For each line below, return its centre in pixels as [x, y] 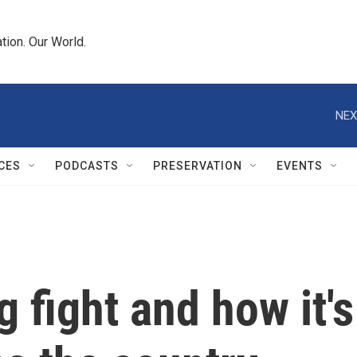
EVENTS [300, 166]
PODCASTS [87, 166]
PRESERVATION [198, 166]
